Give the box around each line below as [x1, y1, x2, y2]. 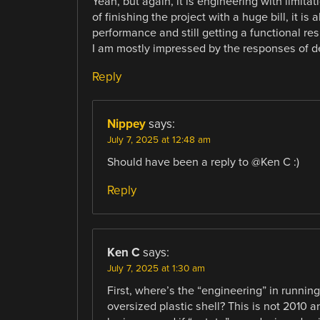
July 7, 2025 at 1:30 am [106, 262, 205, 274]
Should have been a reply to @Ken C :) [106, 154, 299, 169]
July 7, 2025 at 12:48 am [106, 134, 211, 146]
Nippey [106, 116, 146, 131]
